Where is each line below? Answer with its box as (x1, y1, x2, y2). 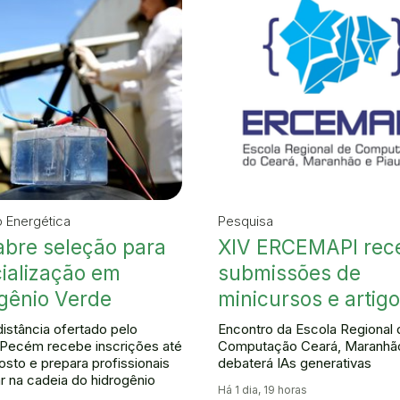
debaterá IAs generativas (218, 354, 371, 371)
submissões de (218, 260, 361, 285)
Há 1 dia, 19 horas (218, 383, 307, 397)
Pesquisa (218, 212, 273, 229)
